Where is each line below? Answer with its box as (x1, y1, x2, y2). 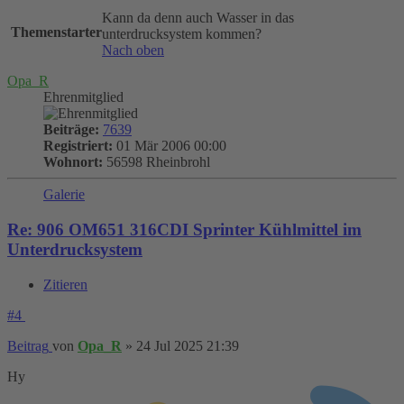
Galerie (43, 187, 85, 203)
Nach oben (102, 42, 164, 59)
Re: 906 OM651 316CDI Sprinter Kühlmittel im (7, 220, 362, 240)
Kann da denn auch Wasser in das (102, 10, 294, 26)
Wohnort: (43, 154, 103, 170)
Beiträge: (43, 122, 99, 138)
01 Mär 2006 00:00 (113, 138, 226, 154)
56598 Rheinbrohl (103, 154, 210, 170)
